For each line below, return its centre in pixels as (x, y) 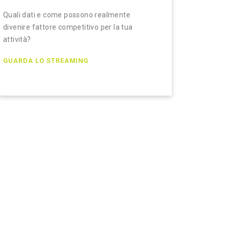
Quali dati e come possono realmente (67, 15)
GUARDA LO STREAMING (46, 61)
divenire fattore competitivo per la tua (68, 27)
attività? (17, 39)
